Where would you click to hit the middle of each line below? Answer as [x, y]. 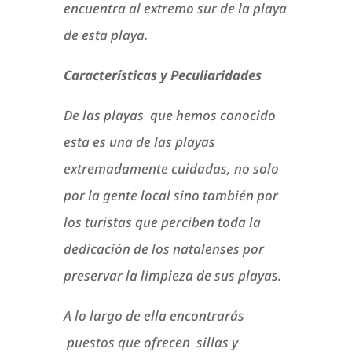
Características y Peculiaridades [162, 75]
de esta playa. [106, 35]
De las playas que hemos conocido [169, 115]
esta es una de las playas [139, 142]
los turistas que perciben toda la [162, 222]
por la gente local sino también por [170, 196]
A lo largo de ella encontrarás [154, 316]
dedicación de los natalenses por [163, 249]
